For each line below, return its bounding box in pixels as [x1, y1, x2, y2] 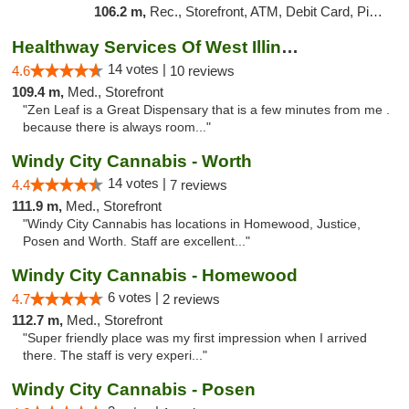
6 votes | [108, 289, 163, 305]
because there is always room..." [23, 121, 211, 134]
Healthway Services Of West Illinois [281, 37, 299, 57]
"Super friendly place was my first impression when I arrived [23, 331, 367, 345]
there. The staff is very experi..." [23, 349, 207, 362]
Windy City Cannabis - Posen [12, 380, 256, 399]
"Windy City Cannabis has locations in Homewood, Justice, [23, 217, 361, 231]
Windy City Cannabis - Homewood [12, 266, 298, 285]
